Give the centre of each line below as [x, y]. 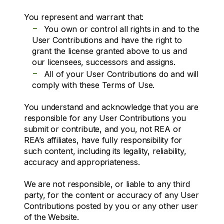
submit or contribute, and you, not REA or [102, 129]
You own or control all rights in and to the [121, 29]
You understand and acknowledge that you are [111, 107]
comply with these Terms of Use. [93, 85]
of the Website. [51, 217]
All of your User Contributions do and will [121, 74]
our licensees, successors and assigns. [103, 62]
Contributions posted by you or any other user [111, 206]
